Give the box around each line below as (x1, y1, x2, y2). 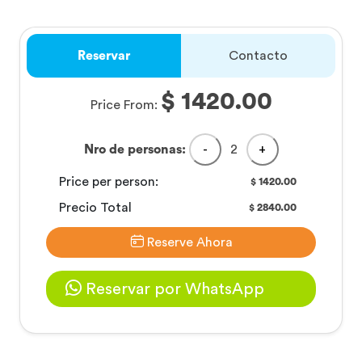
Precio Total (59, 200, 132, 214)
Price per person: (59, 175, 158, 188)
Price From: (90, 98, 161, 112)
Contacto (229, 48, 288, 62)
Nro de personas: (83, 142, 186, 156)
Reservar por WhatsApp (82, 280, 264, 297)
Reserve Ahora (143, 236, 233, 250)
